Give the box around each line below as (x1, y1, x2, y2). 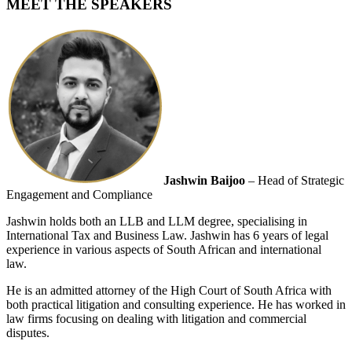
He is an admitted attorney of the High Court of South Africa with (6, 284, 332, 298)
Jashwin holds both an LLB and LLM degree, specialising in (6, 214, 307, 229)
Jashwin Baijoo (163, 174, 248, 188)
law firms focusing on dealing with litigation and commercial (6, 312, 306, 326)
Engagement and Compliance (6, 188, 152, 202)
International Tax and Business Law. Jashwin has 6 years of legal (6, 229, 328, 243)
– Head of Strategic (248, 174, 344, 188)
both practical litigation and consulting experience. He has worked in (6, 298, 346, 312)
